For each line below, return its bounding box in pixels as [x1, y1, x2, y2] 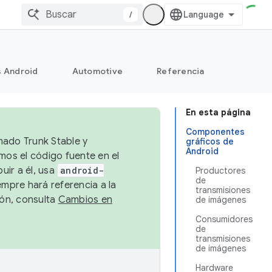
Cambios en [58, 194, 112, 206]
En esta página [186, 107, 251, 118]
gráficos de [186, 136, 234, 147]
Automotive [72, 66, 123, 76]
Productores [195, 165, 245, 176]
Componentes [186, 126, 245, 137]
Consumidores [195, 214, 253, 225]
